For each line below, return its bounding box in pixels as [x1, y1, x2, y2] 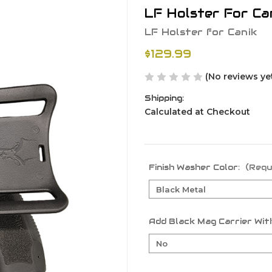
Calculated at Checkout [144, 106, 250, 117]
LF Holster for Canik [144, 25, 257, 38]
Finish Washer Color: [149, 161, 242, 172]
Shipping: [144, 92, 184, 103]
